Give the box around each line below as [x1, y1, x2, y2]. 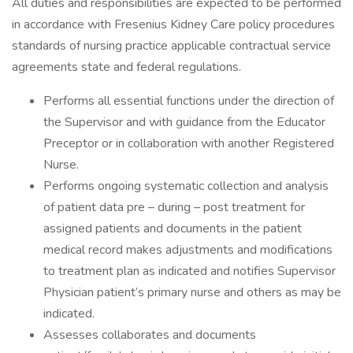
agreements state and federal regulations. [12, 58, 241, 76]
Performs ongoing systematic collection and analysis [43, 177, 329, 195]
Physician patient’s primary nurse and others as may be [43, 284, 341, 301]
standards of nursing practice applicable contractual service [12, 37, 331, 54]
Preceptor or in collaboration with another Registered [43, 135, 334, 152]
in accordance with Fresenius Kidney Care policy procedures [12, 16, 335, 33]
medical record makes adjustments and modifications [43, 241, 333, 258]
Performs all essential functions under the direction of [43, 92, 334, 110]
